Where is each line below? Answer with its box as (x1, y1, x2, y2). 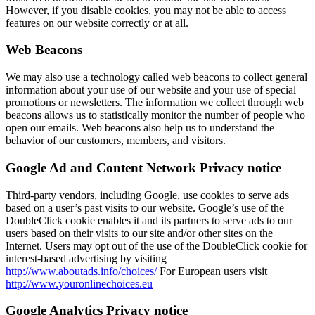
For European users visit (157, 264, 267, 277)
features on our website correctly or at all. (6, 16, 188, 29)
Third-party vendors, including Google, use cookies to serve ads (6, 188, 289, 201)
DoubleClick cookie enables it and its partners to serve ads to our (6, 214, 292, 226)
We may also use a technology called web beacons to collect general (6, 71, 307, 84)
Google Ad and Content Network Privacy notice (6, 160, 281, 175)
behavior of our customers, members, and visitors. (6, 134, 226, 147)
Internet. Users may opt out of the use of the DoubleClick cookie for (6, 239, 307, 252)
